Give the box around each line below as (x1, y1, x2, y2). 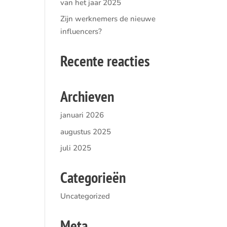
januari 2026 (60, 110, 104, 120)
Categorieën (60, 167, 126, 187)
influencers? (60, 26, 102, 36)
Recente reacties (60, 51, 150, 70)
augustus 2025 (60, 126, 111, 137)
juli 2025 (60, 143, 92, 153)
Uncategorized (60, 191, 110, 201)
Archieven (60, 86, 115, 106)
